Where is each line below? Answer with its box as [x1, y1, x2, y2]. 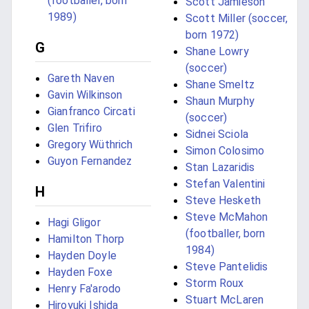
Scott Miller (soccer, [186, 12, 288, 26]
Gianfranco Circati [48, 105, 135, 119]
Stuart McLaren [186, 293, 264, 307]
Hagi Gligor [48, 216, 101, 230]
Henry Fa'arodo [48, 282, 121, 296]
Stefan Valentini [186, 177, 266, 191]
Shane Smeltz [186, 78, 255, 92]
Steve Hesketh [186, 194, 261, 208]
